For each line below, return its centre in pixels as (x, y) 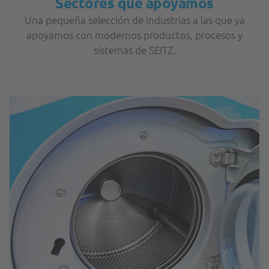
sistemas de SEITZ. (134, 50)
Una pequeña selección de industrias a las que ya (134, 20)
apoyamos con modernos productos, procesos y (134, 35)
